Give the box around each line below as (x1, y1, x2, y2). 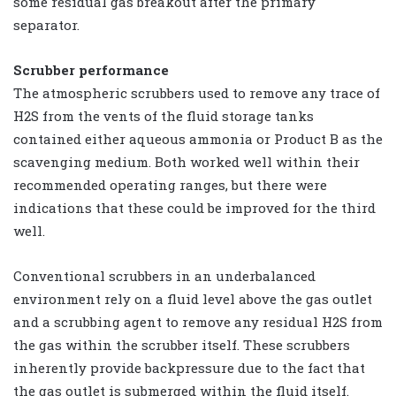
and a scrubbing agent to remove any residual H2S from (13, 312, 383, 331)
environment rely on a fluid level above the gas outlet (13, 289, 372, 308)
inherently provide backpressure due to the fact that (13, 358, 365, 377)
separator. (13, 15, 80, 34)
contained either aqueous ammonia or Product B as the (13, 129, 383, 148)
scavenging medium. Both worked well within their (13, 152, 360, 171)
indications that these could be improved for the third (13, 198, 376, 217)
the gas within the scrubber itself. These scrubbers (13, 335, 350, 354)
